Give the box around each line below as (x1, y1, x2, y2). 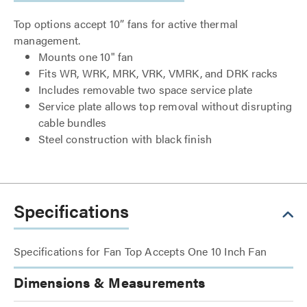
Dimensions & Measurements (14, 272, 206, 292)
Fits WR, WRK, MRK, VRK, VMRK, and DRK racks (38, 65, 278, 81)
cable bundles (38, 114, 107, 130)
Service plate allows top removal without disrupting (38, 98, 293, 114)
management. (14, 32, 81, 48)
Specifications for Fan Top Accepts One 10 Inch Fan (14, 243, 267, 259)
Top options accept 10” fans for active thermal (14, 16, 238, 32)
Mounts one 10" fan (38, 49, 134, 64)
